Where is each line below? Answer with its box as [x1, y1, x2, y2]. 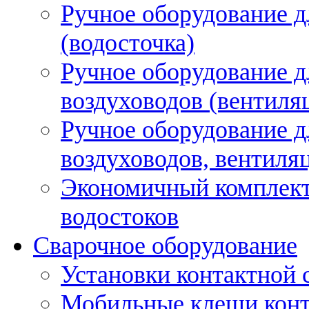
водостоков [61, 202, 179, 230]
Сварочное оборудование [33, 231, 297, 259]
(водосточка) [61, 28, 195, 57]
